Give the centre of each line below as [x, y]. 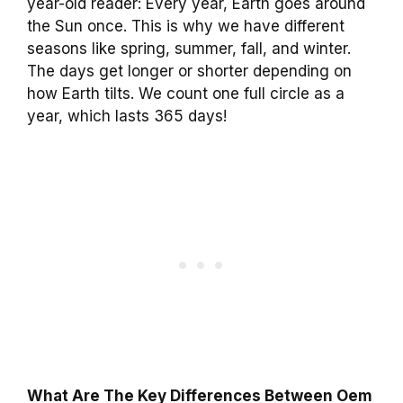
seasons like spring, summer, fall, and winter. [189, 49]
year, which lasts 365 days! [127, 116]
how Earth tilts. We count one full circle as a [186, 94]
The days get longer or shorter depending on [189, 72]
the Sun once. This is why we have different [186, 27]
